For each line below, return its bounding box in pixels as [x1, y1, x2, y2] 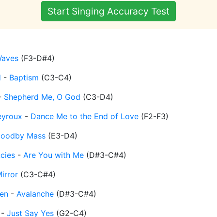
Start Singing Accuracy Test [47, 5, 170, 17]
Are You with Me [23, 150, 84, 160]
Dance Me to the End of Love [31, 111, 139, 122]
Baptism [9, 73, 39, 83]
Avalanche [16, 189, 54, 199]
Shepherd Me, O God [4, 92, 80, 102]
